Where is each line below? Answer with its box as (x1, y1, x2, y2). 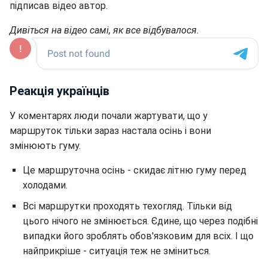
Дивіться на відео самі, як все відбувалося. (10, 24, 199, 36)
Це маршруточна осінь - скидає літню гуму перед (23, 164, 246, 176)
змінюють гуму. (10, 139, 81, 151)
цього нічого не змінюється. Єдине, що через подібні (23, 215, 258, 227)
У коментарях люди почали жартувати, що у (10, 109, 208, 121)
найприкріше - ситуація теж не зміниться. (23, 245, 211, 257)
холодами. (23, 179, 68, 191)
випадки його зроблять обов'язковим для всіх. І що (23, 230, 254, 242)
